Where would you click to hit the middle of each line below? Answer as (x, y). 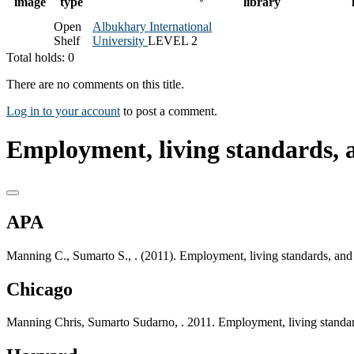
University (120, 40)
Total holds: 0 (40, 57)
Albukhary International (152, 26)
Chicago (40, 289)
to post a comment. (169, 111)
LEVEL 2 (173, 40)
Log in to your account (63, 111)
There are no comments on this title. (95, 84)
